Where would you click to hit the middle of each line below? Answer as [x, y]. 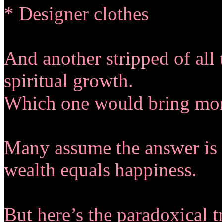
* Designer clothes [76, 13]
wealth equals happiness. [100, 169]
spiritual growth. [69, 80]
